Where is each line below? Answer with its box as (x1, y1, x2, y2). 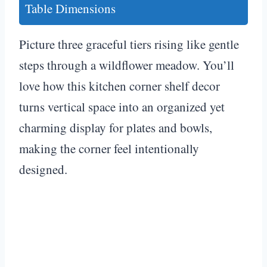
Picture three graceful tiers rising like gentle (19, 35, 239, 52)
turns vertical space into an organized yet (19, 98, 225, 115)
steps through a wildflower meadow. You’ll (19, 56, 234, 73)
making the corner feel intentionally (19, 139, 199, 157)
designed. (19, 160, 67, 178)
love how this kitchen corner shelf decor (19, 77, 220, 94)
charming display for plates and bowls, (19, 119, 212, 136)
